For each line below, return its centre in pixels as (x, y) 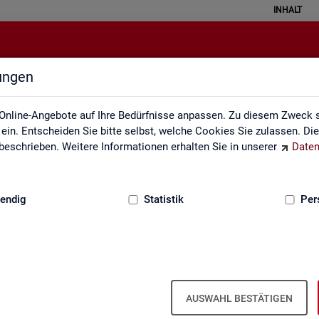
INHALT (287, 10)
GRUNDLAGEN (159, 190)
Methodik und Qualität (159, 96)
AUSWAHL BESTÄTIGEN (239, 298)
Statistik (163, 199)
